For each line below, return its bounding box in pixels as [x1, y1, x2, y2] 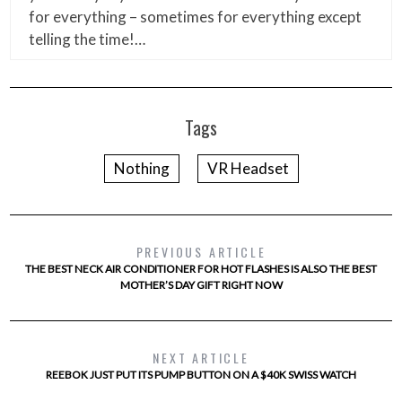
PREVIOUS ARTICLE [135, 242, 267, 262]
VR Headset [206, 159, 289, 179]
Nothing [113, 159, 170, 179]
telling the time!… [29, 30, 146, 49]
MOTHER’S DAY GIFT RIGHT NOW [119, 278, 283, 293]
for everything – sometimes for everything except [29, 7, 363, 27]
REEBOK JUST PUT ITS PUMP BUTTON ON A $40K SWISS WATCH [46, 368, 356, 382]
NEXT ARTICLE [153, 348, 249, 368]
